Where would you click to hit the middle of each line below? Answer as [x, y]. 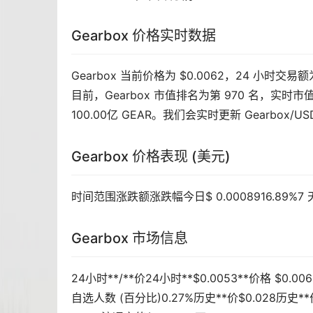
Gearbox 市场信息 [130, 239]
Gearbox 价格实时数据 [144, 36]
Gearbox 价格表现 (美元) [151, 157]
